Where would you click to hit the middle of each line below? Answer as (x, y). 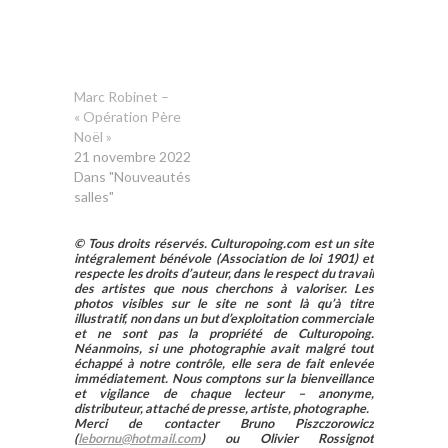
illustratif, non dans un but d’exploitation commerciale (224, 318)
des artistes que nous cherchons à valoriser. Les (224, 288)
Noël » (93, 136)
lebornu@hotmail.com (139, 438)
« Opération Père (127, 116)
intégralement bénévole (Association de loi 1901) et (224, 258)
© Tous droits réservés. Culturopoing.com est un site (224, 243)
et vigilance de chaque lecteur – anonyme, (224, 393)
